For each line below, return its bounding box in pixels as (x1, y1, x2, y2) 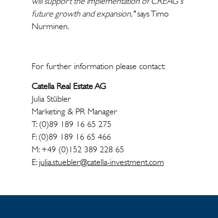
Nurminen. (31, 21, 69, 32)
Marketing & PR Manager (31, 106, 117, 117)
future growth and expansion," (31, 8, 135, 19)
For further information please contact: (31, 61, 165, 72)
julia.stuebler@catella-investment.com (38, 157, 164, 167)
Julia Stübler (31, 93, 71, 104)
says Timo (134, 8, 169, 19)
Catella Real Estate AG (31, 81, 106, 91)
